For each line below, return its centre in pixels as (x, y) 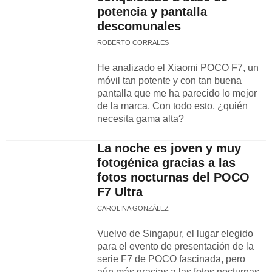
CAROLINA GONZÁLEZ (133, 208)
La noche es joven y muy (169, 148)
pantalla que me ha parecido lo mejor (177, 93)
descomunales (139, 26)
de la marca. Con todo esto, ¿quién (172, 106)
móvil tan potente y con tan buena (169, 80)
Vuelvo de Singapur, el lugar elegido (175, 233)
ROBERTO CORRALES (133, 42)
